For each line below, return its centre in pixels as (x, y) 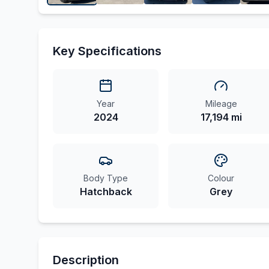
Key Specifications (107, 51)
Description (86, 260)
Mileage (221, 104)
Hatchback (106, 192)
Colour (221, 178)
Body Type (106, 178)
